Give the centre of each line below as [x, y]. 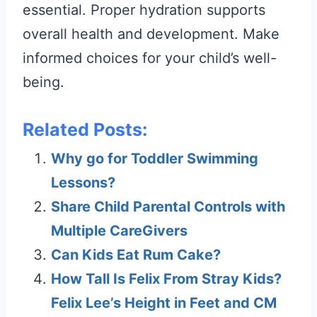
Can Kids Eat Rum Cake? [136, 254]
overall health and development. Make [151, 34]
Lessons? [83, 182]
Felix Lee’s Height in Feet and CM [164, 302]
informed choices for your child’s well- [150, 58]
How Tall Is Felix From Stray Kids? [166, 278]
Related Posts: [85, 129]
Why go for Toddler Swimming [155, 158]
